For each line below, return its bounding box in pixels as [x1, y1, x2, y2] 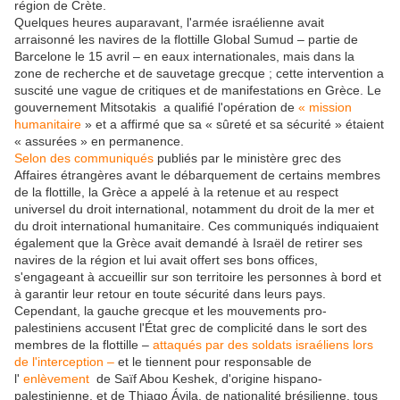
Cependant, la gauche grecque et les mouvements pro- [14, 304, 327, 319]
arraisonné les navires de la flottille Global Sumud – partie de [14, 32, 358, 47]
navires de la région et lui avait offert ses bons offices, [14, 253, 318, 268]
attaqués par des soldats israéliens [153, 337, 349, 353]
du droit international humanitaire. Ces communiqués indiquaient [14, 219, 379, 234]
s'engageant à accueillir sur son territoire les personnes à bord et [14, 270, 381, 285]
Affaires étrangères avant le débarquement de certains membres [14, 168, 380, 183]
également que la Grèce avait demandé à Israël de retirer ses [14, 236, 362, 251]
